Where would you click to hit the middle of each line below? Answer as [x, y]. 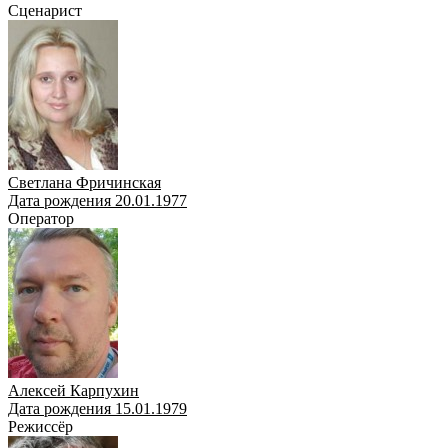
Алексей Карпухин [73, 390]
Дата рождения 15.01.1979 [97, 408]
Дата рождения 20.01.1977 [97, 200]
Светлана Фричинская [84, 182]
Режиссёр [40, 426]
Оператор [41, 218]
